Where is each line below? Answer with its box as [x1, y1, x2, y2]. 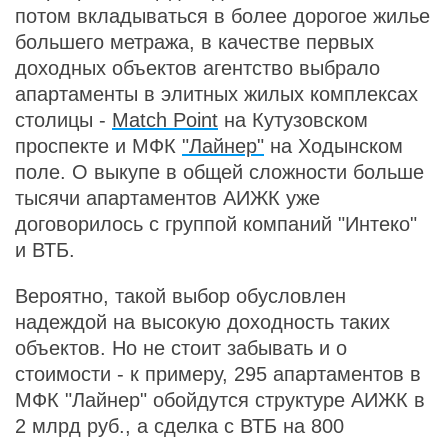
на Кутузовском [218, 109, 368, 131]
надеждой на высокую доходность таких [15, 311, 390, 333]
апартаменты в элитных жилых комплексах [15, 83, 418, 105]
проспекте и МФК [15, 135, 182, 157]
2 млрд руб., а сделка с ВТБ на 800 [15, 415, 344, 437]
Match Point [112, 109, 218, 131]
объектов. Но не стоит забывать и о [15, 337, 347, 359]
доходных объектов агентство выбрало [15, 57, 380, 79]
